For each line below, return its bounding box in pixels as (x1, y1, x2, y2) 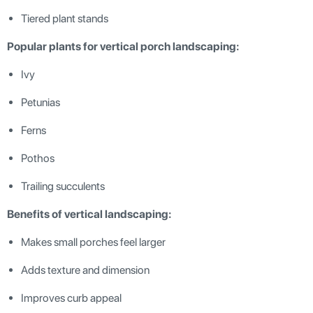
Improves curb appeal (21, 291, 122, 305)
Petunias (21, 95, 60, 109)
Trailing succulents (21, 179, 105, 193)
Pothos (21, 151, 54, 165)
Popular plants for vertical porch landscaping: (7, 39, 239, 53)
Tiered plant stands (21, 11, 108, 25)
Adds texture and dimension (21, 263, 150, 277)
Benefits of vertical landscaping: (7, 207, 171, 221)
